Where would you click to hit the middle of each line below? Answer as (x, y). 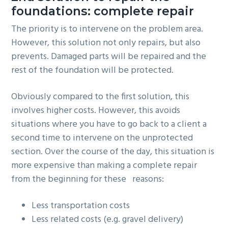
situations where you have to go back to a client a (109, 125)
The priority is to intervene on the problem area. (107, 30)
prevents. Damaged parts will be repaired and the (109, 57)
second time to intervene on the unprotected (102, 138)
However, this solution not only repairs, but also (106, 43)
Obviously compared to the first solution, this (101, 97)
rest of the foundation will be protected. (93, 71)
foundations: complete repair (103, 11)
